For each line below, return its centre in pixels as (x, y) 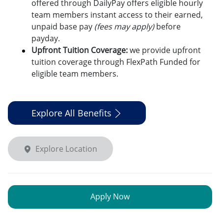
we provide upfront (164, 50)
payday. (46, 38)
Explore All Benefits (71, 113)
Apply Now (110, 196)
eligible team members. (76, 73)
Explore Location (66, 149)
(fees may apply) (125, 26)
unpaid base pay (63, 26)
